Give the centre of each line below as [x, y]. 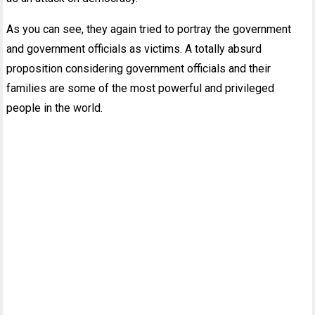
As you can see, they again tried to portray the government [149, 29]
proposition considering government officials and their [139, 68]
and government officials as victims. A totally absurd [134, 49]
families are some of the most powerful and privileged [141, 88]
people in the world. [55, 108]
